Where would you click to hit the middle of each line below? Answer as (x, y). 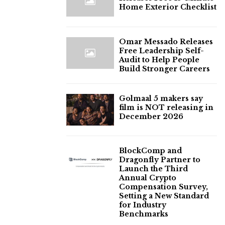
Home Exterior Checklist (168, 7)
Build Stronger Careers (164, 69)
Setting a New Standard (164, 196)
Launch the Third (153, 168)
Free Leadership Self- (161, 50)
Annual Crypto (148, 178)
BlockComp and (150, 150)
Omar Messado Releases (166, 41)
